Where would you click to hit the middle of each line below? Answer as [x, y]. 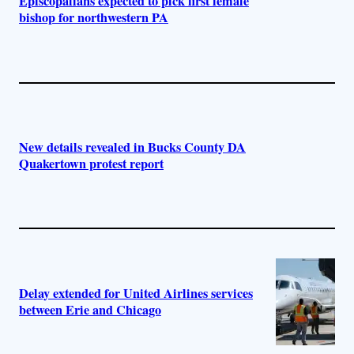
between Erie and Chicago [90, 309]
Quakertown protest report [91, 163]
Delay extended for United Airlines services [136, 293]
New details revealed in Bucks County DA [132, 147]
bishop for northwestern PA [94, 18]
